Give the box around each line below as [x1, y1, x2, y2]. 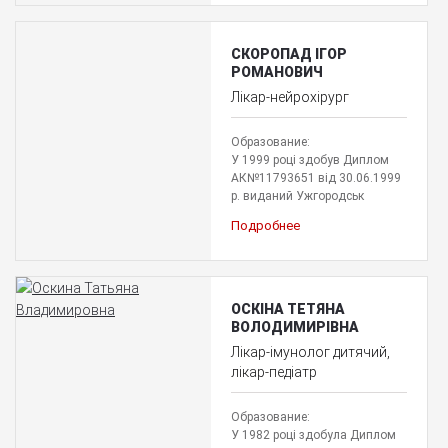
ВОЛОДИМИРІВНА [230, 318, 359, 335]
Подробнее [230, 217, 300, 233]
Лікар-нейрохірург [230, 88, 349, 105]
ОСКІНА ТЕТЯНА [230, 300, 345, 317]
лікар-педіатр [230, 363, 317, 380]
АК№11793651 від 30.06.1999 [230, 170, 401, 185]
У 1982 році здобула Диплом [230, 427, 396, 442]
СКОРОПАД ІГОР [230, 45, 347, 62]
